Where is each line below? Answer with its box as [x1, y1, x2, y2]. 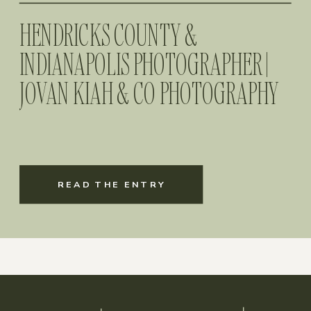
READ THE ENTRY [58, 178, 165, 190]
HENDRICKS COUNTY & [19, 15, 198, 53]
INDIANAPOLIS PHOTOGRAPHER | [19, 44, 269, 83]
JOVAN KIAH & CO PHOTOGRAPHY [19, 74, 279, 112]
